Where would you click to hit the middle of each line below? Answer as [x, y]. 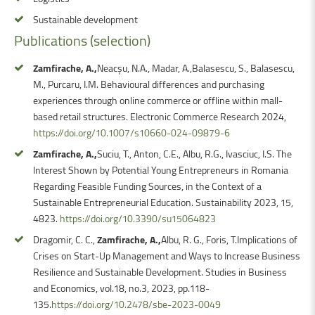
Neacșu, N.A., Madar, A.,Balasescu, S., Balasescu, [196, 67]
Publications [51, 40]
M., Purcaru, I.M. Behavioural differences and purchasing [149, 84]
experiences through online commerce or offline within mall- [158, 100]
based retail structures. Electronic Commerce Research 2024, [160, 116]
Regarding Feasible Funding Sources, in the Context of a [147, 186]
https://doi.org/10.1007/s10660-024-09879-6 [131, 132]
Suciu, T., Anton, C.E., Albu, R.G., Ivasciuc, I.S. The [194, 153]
